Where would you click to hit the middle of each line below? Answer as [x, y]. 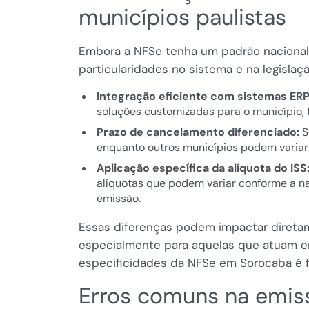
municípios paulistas [182, 18]
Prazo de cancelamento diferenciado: [198, 132]
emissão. [118, 199]
